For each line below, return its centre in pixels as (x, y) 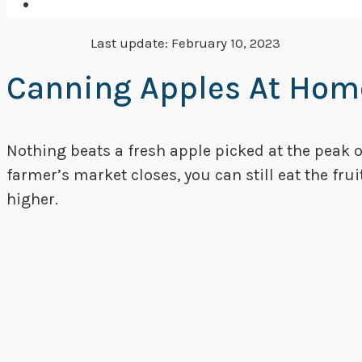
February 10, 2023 (226, 43)
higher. (34, 200)
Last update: (131, 43)
